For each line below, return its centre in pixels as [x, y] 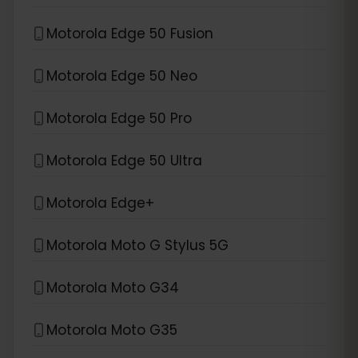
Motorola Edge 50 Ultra [124, 160]
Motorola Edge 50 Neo [122, 76]
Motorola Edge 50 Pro [119, 118]
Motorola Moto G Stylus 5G [137, 245]
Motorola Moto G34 [113, 287]
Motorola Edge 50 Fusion [130, 33]
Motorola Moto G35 [112, 330]
